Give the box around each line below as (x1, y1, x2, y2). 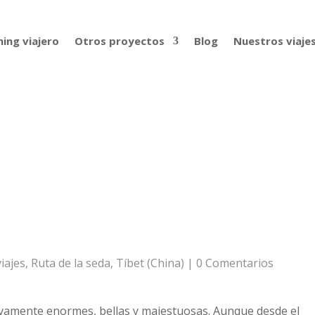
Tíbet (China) (116, 255, 185, 271)
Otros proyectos (74, 34, 165, 48)
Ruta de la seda (31, 255, 111, 271)
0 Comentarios (196, 255, 274, 271)
